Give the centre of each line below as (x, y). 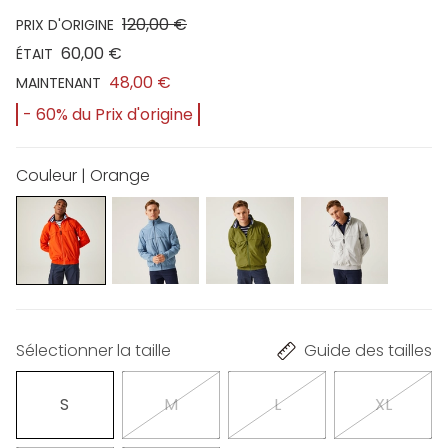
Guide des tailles (368, 351)
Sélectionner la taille (93, 351)
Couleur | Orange (83, 175)
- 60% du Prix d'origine (108, 114)
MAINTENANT (58, 82)
